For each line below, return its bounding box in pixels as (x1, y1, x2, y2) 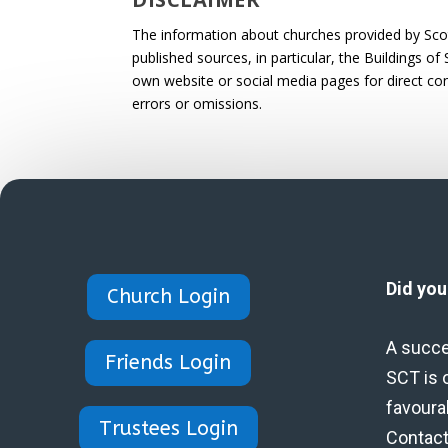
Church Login (106, 285, 230, 309)
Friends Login (105, 351, 231, 375)
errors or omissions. (132, 93, 262, 113)
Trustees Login (98, 417, 238, 441)
